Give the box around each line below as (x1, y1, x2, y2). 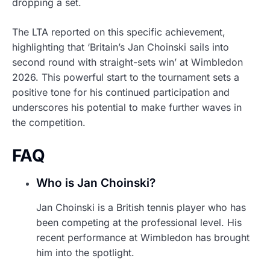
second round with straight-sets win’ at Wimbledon (12, 56, 243, 69)
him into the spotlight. (36, 246, 134, 259)
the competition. (12, 116, 86, 129)
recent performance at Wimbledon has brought (36, 231, 250, 244)
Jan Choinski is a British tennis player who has (36, 201, 246, 214)
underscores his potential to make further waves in (12, 101, 242, 114)
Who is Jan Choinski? (36, 176, 155, 190)
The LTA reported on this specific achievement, (12, 26, 225, 39)
